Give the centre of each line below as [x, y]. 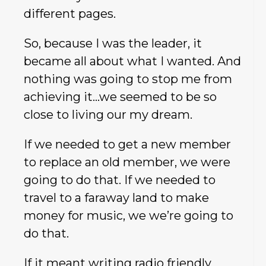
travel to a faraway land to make [116, 197]
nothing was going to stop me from [128, 79]
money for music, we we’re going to [129, 215]
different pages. [70, 13]
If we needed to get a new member [127, 144]
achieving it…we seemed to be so [120, 96]
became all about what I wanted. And [132, 61]
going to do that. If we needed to [120, 180]
